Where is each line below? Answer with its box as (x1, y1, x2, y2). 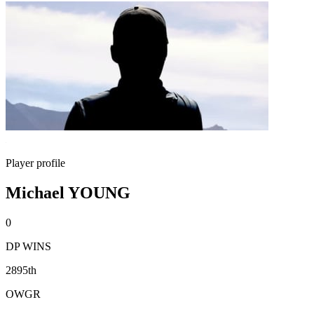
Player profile (6, 157, 65, 169)
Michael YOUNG (6, 183, 130, 202)
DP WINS (6, 240, 51, 252)
